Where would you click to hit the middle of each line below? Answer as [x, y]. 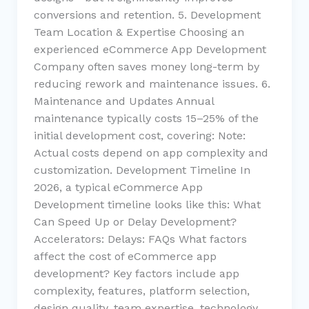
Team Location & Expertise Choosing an [139, 32]
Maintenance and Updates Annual [123, 101]
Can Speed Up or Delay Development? [135, 221]
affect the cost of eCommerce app [125, 256]
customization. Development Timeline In [142, 170]
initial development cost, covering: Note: [139, 135]
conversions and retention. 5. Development [147, 14]
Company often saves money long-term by [146, 66]
